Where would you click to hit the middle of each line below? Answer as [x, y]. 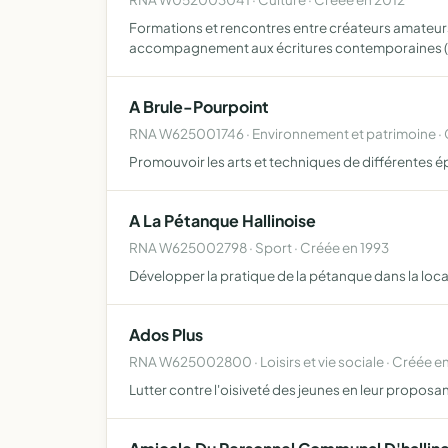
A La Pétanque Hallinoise [222, 220]
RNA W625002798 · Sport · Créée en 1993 [259, 247]
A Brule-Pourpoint [199, 106]
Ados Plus [166, 334]
